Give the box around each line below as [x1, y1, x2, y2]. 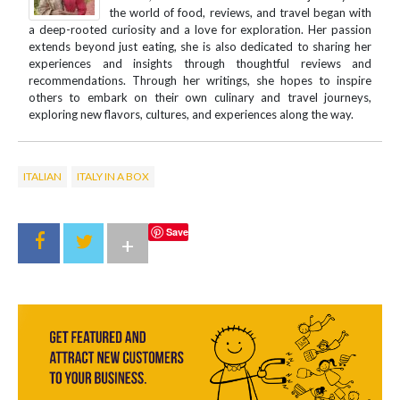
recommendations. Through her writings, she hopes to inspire [29, 72, 371, 87]
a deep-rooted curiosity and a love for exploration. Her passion [29, 21, 371, 37]
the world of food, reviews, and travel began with [109, 4, 371, 20]
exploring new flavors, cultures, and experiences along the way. [29, 106, 354, 121]
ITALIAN [23, 169, 62, 183]
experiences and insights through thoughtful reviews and [29, 55, 371, 71]
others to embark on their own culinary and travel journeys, [29, 89, 371, 104]
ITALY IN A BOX [77, 169, 149, 183]
